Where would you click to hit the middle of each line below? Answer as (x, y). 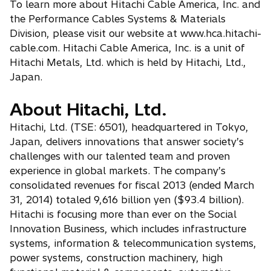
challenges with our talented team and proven (120, 156)
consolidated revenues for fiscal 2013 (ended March (132, 185)
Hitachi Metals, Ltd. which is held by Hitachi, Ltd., (128, 63)
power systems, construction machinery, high (116, 258)
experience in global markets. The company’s (118, 171)
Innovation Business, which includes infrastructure (128, 229)
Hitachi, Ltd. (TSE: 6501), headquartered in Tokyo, (129, 127)
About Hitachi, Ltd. (88, 109)
